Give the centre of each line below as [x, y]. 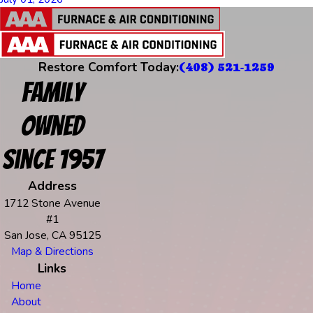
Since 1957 [52, 159]
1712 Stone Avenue [52, 203]
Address [52, 185]
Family [52, 92]
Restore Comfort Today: [109, 67]
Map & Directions [52, 251]
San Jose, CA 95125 [52, 235]
